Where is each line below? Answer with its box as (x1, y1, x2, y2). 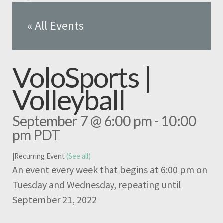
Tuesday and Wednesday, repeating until (12, 178, 181, 191)
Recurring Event (14, 151, 66, 161)
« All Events (27, 17, 84, 33)
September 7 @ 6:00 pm (12, 112, 152, 129)
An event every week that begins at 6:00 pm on (12, 163, 207, 176)
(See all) (66, 151, 91, 161)
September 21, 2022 (12, 193, 97, 206)
